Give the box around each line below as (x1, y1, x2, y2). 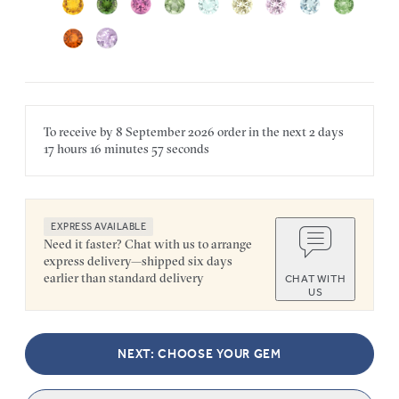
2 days (309, 124, 344, 141)
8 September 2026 (116, 124, 215, 141)
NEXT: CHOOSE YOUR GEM (118, 346, 281, 362)
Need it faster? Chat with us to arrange (44, 236, 252, 253)
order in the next (215, 124, 309, 141)
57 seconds (149, 141, 209, 158)
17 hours (44, 141, 87, 158)
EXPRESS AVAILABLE (51, 221, 147, 233)
